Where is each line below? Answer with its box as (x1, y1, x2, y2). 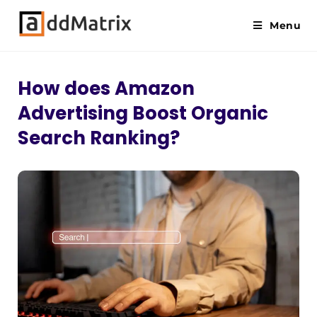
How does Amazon (18, 76, 195, 101)
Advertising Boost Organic (18, 100, 268, 126)
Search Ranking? (18, 125, 180, 151)
